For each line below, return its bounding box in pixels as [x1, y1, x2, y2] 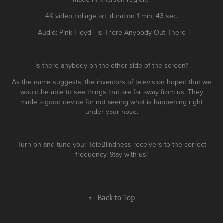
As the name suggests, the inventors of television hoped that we [12, 76, 211, 87]
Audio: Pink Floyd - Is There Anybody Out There [37, 27, 186, 37]
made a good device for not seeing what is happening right [20, 96, 203, 107]
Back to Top [97, 193, 135, 202]
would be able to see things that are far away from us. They [20, 86, 203, 97]
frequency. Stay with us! [75, 149, 148, 159]
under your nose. [85, 106, 138, 116]
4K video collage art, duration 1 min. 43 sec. [45, 10, 178, 21]
